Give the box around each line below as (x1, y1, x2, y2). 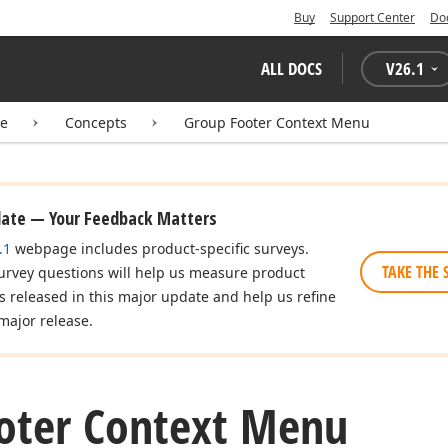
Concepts (65, 113, 127, 132)
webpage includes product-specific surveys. (11, 239, 309, 258)
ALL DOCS (261, 57, 322, 80)
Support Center (330, 9, 415, 26)
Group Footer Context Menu (184, 113, 370, 132)
